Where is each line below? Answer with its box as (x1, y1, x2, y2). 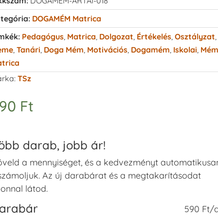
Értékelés (136, 31, 171, 41)
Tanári (16, 44, 40, 54)
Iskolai (173, 44, 197, 54)
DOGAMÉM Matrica (32, 13, 101, 23)
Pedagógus (21, 31, 64, 41)
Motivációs (87, 44, 127, 54)
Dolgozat (99, 31, 133, 41)
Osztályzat (174, 31, 215, 41)
